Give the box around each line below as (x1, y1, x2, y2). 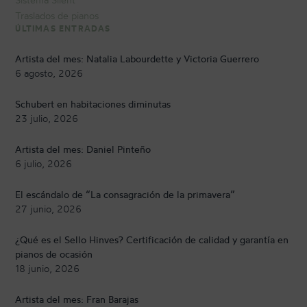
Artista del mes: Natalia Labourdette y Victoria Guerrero (15, 53, 260, 65)
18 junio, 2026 (15, 262, 80, 275)
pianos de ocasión (15, 248, 93, 260)
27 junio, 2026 (15, 203, 82, 215)
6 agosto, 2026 (15, 67, 84, 79)
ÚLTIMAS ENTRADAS (15, 23, 111, 34)
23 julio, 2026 (15, 112, 79, 125)
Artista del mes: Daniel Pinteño (15, 143, 151, 156)
